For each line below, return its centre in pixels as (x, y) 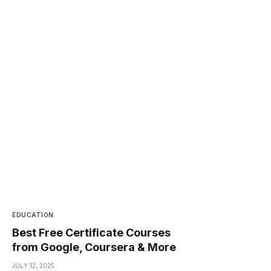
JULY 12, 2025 (33, 266)
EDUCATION (33, 215)
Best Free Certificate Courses (91, 233)
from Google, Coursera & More (94, 247)
